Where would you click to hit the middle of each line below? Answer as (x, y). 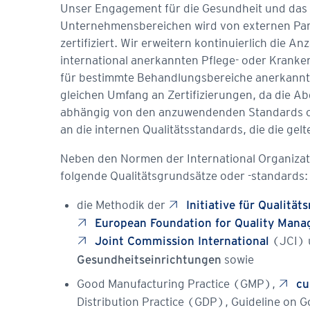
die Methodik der (122, 205)
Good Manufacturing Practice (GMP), (177, 283)
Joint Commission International (182, 242)
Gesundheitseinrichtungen (149, 261)
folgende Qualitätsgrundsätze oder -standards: (184, 176)
